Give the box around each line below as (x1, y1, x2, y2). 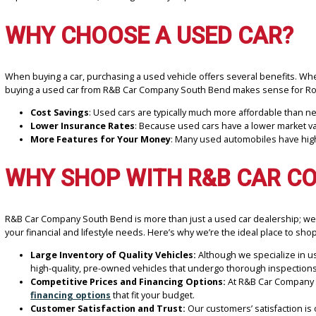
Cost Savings (33, 258, 99, 272)
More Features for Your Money (33, 288, 190, 302)
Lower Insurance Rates (33, 273, 150, 287)
